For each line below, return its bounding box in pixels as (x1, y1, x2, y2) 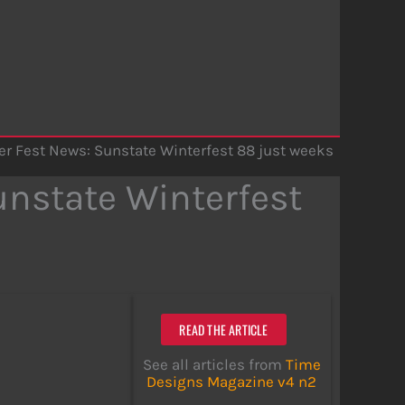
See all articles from (142, 354, 286, 373)
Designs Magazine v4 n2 (146, 372, 316, 391)
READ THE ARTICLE (179, 319, 268, 339)
